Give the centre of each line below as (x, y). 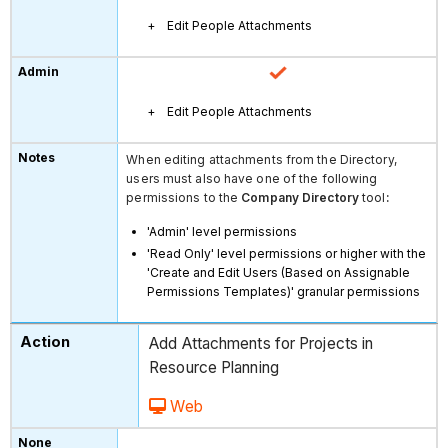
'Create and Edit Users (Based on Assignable (279, 272)
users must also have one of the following (252, 178)
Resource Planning (214, 367)
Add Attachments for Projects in (261, 343)
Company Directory (302, 197)
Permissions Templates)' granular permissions (284, 291)
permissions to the (184, 197)
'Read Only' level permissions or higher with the (287, 253)
